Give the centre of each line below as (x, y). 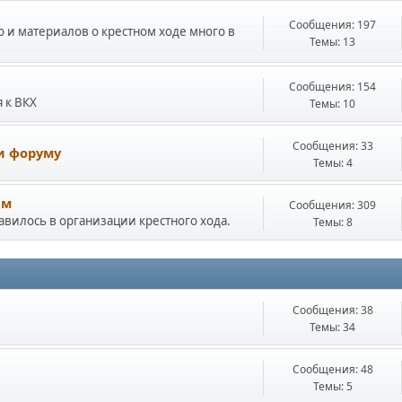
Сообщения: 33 (332, 146)
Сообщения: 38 (332, 310)
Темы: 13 (332, 41)
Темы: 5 (332, 386)
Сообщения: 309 (332, 205)
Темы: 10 (332, 104)
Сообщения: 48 (332, 369)
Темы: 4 (332, 163)
